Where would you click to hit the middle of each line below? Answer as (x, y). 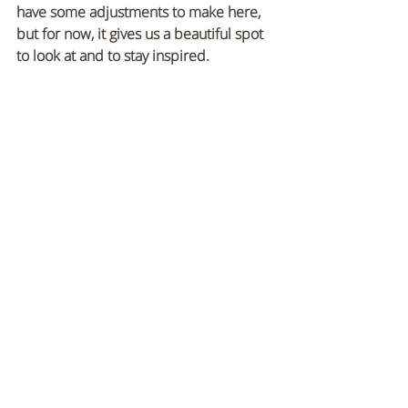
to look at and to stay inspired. (113, 56)
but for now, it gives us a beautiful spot (142, 34)
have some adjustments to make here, (140, 12)
